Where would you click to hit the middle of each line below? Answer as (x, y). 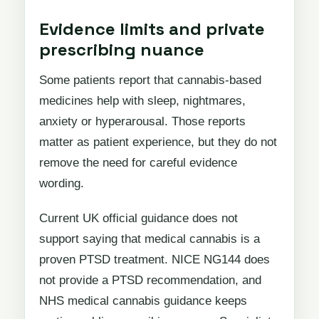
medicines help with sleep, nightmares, (142, 101)
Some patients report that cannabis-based (150, 80)
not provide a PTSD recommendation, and (150, 280)
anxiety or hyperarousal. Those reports (142, 122)
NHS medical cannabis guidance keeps (143, 300)
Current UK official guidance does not (138, 218)
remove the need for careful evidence (138, 163)
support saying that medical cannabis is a (150, 239)
